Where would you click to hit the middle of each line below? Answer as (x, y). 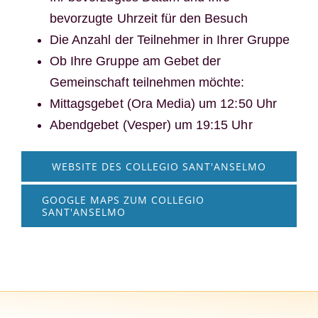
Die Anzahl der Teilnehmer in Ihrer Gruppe (170, 39)
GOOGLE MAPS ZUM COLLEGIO (123, 199)
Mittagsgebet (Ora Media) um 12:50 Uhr (163, 103)
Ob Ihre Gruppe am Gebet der (135, 61)
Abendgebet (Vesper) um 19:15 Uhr (151, 125)
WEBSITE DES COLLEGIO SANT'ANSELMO (159, 166)
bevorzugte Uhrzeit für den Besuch (148, 18)
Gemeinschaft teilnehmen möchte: (147, 82)
